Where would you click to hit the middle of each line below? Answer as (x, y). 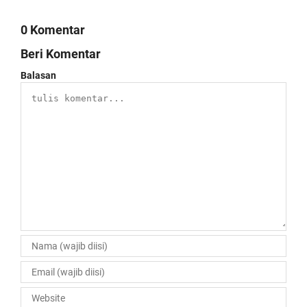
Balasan (38, 75)
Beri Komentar (61, 54)
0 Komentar (53, 30)
